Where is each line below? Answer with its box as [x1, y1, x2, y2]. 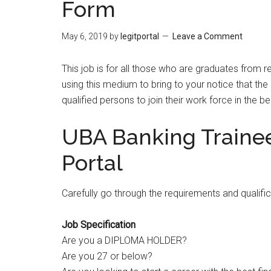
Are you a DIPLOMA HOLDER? [62, 235, 187, 246]
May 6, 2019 [62, 31, 108, 41]
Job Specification [62, 219, 135, 230]
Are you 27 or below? [62, 250, 152, 262]
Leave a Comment [172, 31, 243, 41]
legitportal [120, 31, 159, 41]
